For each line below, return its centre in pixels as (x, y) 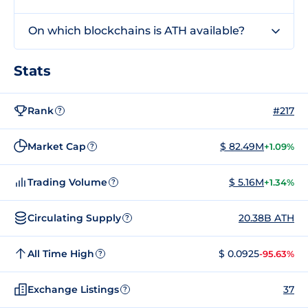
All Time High (61, 253)
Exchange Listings (73, 289)
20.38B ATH (266, 218)
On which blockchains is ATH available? (136, 31)
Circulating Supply (74, 218)
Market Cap (57, 146)
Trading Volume (67, 182)
